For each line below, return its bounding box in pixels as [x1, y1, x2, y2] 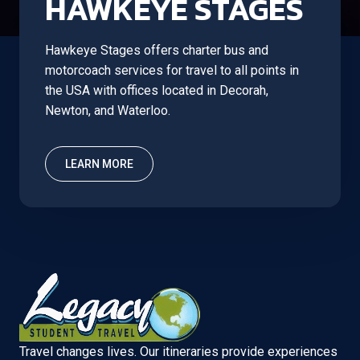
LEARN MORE [65, 157, 133, 170]
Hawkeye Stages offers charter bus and [45, 43, 268, 58]
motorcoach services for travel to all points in [45, 63, 299, 78]
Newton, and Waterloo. [45, 103, 170, 118]
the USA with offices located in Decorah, [45, 83, 268, 98]
